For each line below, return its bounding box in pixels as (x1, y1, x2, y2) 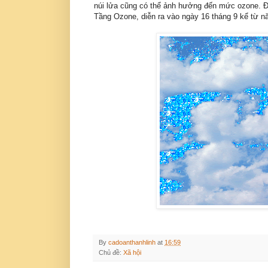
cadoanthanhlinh (108, 239, 156, 246)
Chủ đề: (99, 249, 123, 257)
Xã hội (123, 249, 141, 257)
